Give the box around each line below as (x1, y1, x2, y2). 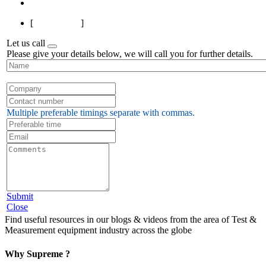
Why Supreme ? (5, 248, 70, 259)
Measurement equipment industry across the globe (5, 225, 192, 236)
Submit (7, 191, 33, 202)
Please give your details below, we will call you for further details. (7, 49, 253, 59)
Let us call (7, 38, 47, 49)
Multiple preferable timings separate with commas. (7, 107, 195, 118)
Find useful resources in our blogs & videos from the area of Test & (5, 214, 256, 225)
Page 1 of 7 (36, 18, 78, 28)
